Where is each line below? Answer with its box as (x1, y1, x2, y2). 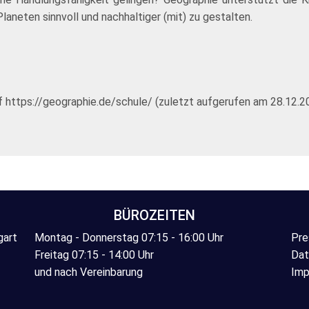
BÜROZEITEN (114, 207, 195, 223)
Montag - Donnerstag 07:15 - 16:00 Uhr (34, 231, 223, 244)
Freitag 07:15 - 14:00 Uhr (34, 248, 154, 261)
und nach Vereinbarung (34, 266, 143, 279)
